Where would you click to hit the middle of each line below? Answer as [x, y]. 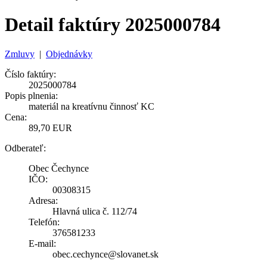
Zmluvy [20, 54]
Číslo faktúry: [30, 74]
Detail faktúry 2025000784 [113, 25]
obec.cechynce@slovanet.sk [105, 254]
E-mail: [42, 243]
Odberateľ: [25, 148]
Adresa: [43, 200]
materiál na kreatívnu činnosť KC [91, 106]
